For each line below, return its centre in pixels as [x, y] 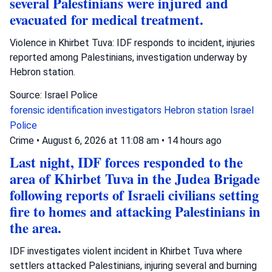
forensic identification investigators [87, 110]
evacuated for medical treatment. [107, 19]
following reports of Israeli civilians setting [134, 195]
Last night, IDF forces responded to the [126, 162]
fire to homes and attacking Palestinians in [135, 211]
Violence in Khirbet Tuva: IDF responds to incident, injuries [132, 42]
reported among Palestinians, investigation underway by [128, 57]
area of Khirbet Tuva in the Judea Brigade [135, 178]
